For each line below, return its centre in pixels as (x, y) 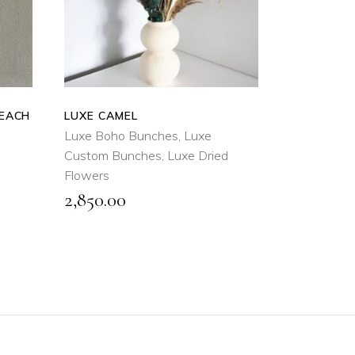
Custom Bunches (113, 156)
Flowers (87, 176)
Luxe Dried (198, 156)
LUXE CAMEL (101, 116)
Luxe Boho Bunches (121, 136)
